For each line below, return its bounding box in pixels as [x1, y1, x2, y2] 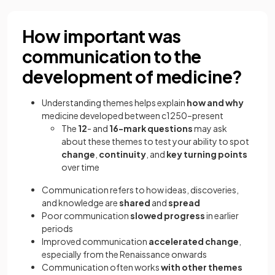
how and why [187, 97, 244, 108]
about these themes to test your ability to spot [61, 136, 249, 147]
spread [168, 197, 200, 208]
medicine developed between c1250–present [42, 110, 223, 121]
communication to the [22, 45, 201, 67]
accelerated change [149, 236, 239, 247]
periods [42, 223, 73, 234]
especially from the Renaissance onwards [42, 249, 207, 260]
